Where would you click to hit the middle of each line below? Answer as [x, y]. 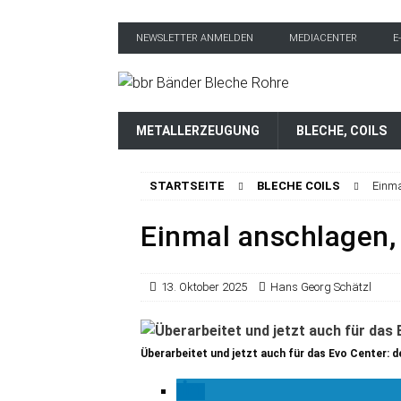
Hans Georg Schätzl [321, 287]
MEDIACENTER [323, 38]
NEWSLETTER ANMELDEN [195, 38]
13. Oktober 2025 [204, 287]
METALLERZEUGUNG [198, 131]
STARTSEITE [187, 186]
